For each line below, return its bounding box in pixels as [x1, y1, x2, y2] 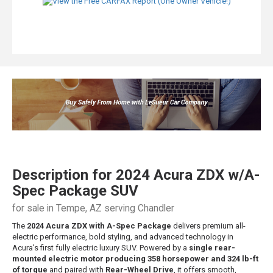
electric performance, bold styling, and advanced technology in [12, 232, 233, 242]
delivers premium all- [171, 221, 246, 231]
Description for [12, 166, 116, 184]
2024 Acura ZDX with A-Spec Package [27, 221, 171, 231]
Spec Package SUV [12, 182, 138, 200]
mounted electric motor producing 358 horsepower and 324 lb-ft [12, 254, 258, 264]
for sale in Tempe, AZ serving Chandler [12, 203, 174, 214]
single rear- [189, 243, 235, 253]
